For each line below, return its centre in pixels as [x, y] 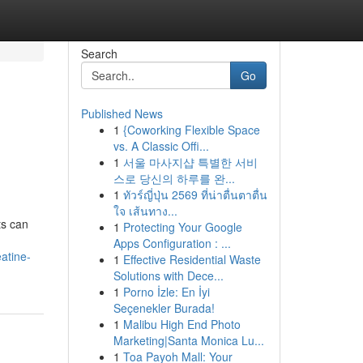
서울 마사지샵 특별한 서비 [190, 162]
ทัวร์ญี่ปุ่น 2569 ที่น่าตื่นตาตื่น [195, 194]
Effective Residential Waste [192, 259]
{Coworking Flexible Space [191, 130]
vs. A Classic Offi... [161, 146]
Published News [122, 113]
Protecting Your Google [182, 227]
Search [99, 53]
